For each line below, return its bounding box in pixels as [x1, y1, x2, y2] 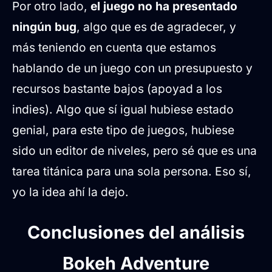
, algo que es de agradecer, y [76, 19, 236, 35]
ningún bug [12, 19, 76, 35]
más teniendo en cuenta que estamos [12, 40, 216, 55]
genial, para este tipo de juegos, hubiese [12, 123, 234, 138]
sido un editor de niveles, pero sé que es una [12, 143, 257, 158]
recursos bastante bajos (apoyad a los [12, 81, 222, 97]
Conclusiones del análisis [27, 222, 245, 243]
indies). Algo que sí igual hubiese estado [12, 102, 234, 117]
